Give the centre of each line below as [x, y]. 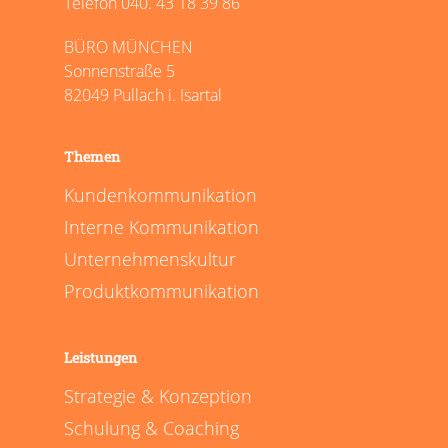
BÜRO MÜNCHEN [128, 47]
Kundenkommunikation [160, 195]
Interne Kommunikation [161, 227]
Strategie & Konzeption [158, 396]
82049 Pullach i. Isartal [143, 95]
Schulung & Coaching [151, 428]
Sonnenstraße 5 [119, 71]
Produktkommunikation [161, 291]
